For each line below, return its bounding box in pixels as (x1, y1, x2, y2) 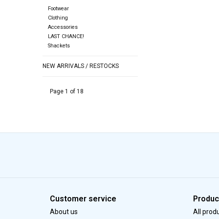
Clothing (47, 14, 68, 21)
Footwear (47, 5, 69, 12)
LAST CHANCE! (47, 33, 84, 40)
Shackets (47, 42, 70, 49)
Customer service (50, 194, 116, 203)
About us (50, 207, 78, 216)
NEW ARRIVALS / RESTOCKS (43, 62, 119, 69)
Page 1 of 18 (50, 88, 84, 95)
